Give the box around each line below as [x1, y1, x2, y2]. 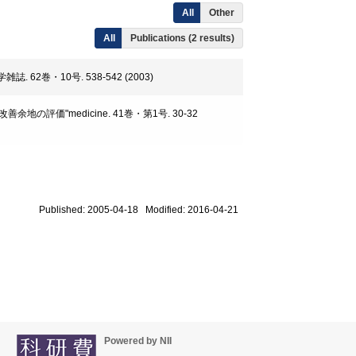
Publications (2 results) [130, 33, 234, 44]
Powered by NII [103, 335, 172, 346]
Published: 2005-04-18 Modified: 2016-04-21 [39, 204, 243, 215]
